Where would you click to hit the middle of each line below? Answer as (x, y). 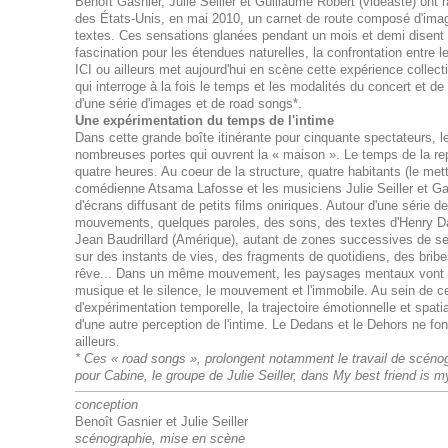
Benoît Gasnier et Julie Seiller (161, 421)
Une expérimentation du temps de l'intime (204, 120)
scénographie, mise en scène (159, 438)
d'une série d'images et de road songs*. (188, 103)
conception (106, 404)
